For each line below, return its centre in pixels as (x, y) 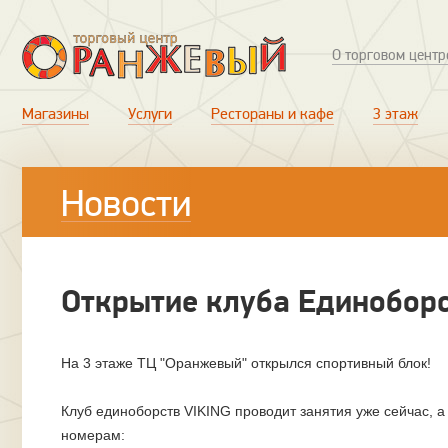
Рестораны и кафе (272, 114)
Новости (126, 204)
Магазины (55, 114)
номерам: (93, 435)
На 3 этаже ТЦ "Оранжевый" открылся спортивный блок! (248, 363)
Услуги (150, 114)
